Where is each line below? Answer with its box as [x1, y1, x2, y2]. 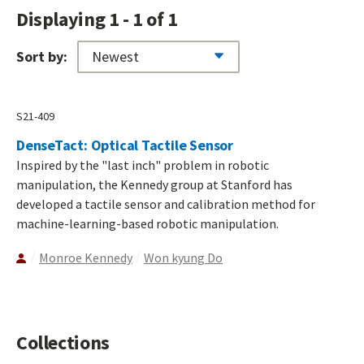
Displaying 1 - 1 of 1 [16, 6, 178, 32]
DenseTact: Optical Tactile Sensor [16, 136, 233, 155]
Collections [16, 330, 110, 356]
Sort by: [16, 46, 67, 66]
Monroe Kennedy [39, 249, 132, 266]
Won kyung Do [144, 249, 223, 266]
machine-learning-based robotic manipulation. [16, 215, 279, 232]
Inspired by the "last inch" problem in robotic [16, 157, 269, 174]
